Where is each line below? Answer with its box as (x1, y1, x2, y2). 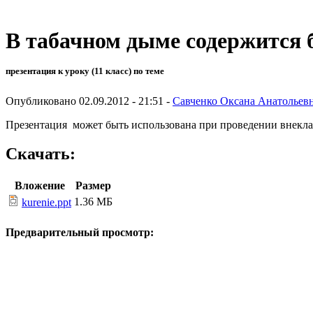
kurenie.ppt (22, 196, 71, 209)
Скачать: (6, 145, 75, 163)
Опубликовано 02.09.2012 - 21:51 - (6, 94, 173, 107)
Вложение (14, 180, 65, 192)
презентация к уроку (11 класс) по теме (6, 66, 164, 77)
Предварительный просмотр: (6, 226, 154, 238)
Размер (75, 180, 111, 192)
